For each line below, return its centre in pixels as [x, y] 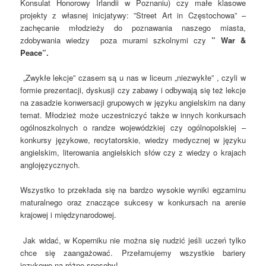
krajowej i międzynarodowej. [69, 215]
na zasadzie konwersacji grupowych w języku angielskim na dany [133, 103]
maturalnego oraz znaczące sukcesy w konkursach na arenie [133, 202]
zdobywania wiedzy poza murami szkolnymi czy [116, 40]
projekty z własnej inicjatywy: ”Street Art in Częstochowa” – [133, 15]
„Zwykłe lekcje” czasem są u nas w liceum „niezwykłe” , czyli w [134, 78]
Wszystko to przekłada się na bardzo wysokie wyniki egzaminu [133, 190]
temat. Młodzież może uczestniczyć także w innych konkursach [133, 115]
